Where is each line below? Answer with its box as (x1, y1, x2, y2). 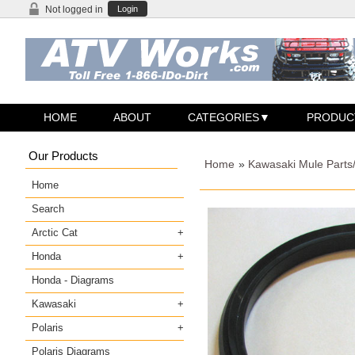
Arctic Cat (32, 226, 78, 239)
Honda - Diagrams (32, 273, 114, 286)
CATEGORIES (188, 110, 260, 124)
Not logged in (45, 4, 103, 15)
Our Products (29, 148, 98, 162)
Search (32, 202, 64, 215)
